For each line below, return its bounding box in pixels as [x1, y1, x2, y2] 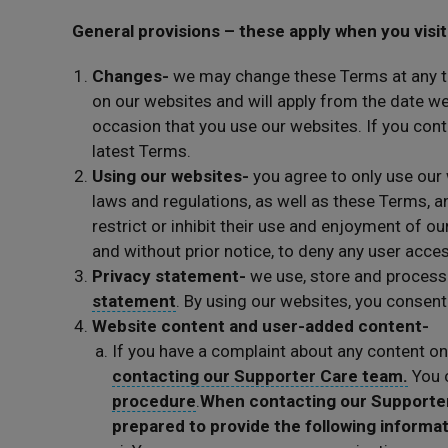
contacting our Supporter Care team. [112, 366, 408, 386]
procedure [112, 391, 196, 411]
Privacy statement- [92, 266, 250, 286]
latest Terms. [92, 141, 191, 161]
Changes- [92, 66, 173, 86]
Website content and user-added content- [92, 316, 429, 336]
